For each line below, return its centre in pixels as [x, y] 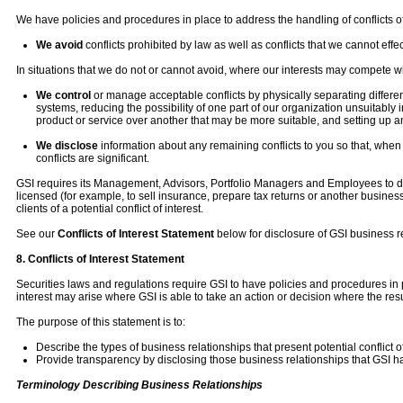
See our [37, 234]
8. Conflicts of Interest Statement [100, 259]
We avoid [59, 45]
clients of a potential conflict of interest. [110, 209]
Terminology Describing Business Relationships [139, 385]
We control [63, 95]
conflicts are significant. [92, 158]
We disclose [67, 146]
